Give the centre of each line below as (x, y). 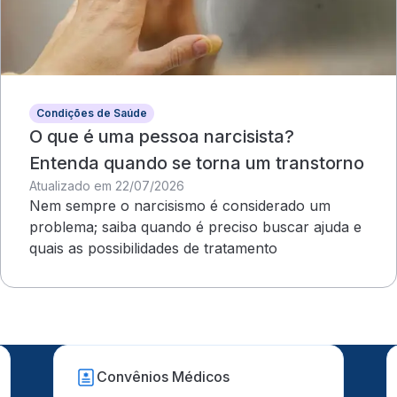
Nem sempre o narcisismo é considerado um (180, 205)
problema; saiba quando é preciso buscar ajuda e (195, 226)
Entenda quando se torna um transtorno (197, 163)
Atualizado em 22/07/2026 (107, 185)
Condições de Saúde (92, 113)
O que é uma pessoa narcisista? (162, 136)
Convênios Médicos (163, 377)
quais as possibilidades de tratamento (153, 248)
